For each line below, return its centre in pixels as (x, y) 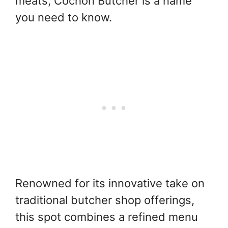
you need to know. (64, 18)
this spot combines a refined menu (107, 217)
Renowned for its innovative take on (110, 183)
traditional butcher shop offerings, (105, 200)
